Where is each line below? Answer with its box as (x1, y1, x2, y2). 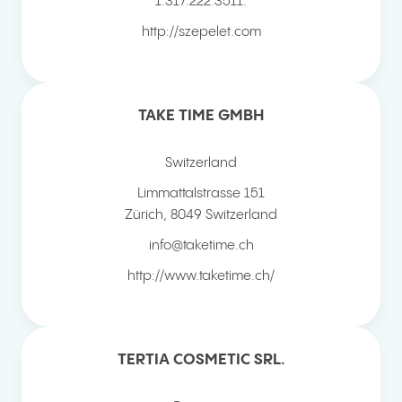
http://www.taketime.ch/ (127, 268, 275, 283)
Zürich (125, 207, 163, 222)
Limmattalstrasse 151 (137, 186, 265, 200)
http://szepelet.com (141, 24, 261, 39)
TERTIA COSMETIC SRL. (117, 351, 285, 368)
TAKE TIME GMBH (138, 107, 264, 124)
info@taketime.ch (148, 238, 254, 252)
